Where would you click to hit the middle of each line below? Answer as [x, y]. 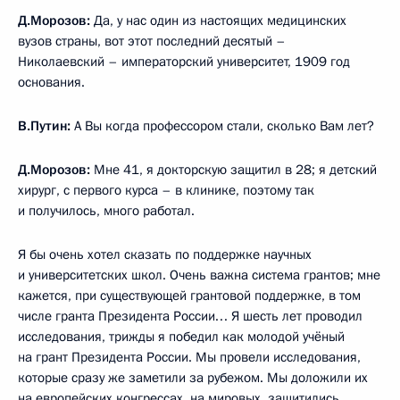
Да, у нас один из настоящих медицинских [218, 21]
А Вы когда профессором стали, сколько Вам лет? [222, 126]
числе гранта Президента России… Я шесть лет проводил [190, 317]
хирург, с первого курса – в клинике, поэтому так [166, 191]
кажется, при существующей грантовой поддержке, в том [189, 296]
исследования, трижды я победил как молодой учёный [181, 337]
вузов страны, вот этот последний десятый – [152, 42]
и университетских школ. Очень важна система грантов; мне [199, 275]
